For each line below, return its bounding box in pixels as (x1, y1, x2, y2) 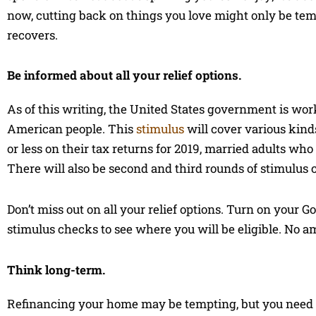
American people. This (7, 121, 136, 138)
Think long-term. (7, 261, 105, 278)
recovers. (7, 26, 58, 43)
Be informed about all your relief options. (7, 67, 241, 84)
